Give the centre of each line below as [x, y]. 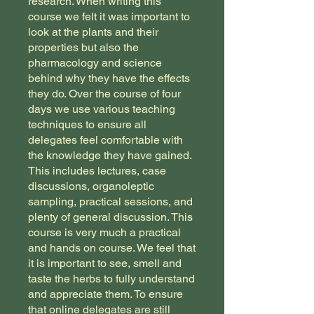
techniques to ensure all [87, 125]
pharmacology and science [95, 63]
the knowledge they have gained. [110, 156]
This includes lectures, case [97, 171]
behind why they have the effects [109, 78]
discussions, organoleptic [91, 186]
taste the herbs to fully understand [111, 279]
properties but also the [83, 48]
